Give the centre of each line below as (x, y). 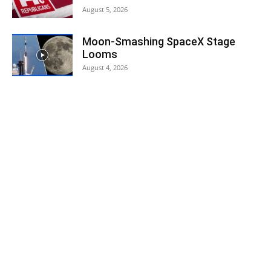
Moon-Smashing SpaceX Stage (159, 41)
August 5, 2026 (105, 9)
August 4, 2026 (105, 67)
